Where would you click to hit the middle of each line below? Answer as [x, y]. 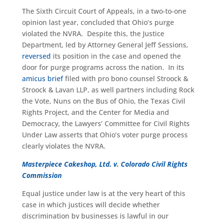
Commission [42, 175]
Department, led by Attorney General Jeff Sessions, [105, 45]
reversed [36, 56]
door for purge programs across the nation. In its [103, 67]
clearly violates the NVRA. [64, 146]
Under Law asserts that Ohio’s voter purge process [105, 135]
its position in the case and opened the [116, 56]
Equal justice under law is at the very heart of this [103, 193]
